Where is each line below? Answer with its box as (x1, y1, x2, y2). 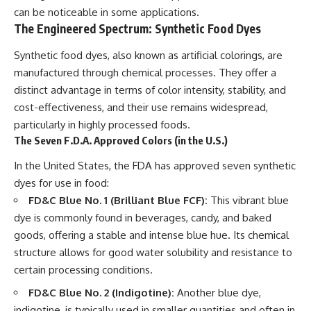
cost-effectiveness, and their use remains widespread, (14, 100, 268, 114)
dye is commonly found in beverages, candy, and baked (14, 211, 271, 225)
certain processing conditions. (14, 263, 153, 277)
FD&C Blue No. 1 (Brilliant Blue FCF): (28, 194, 208, 208)
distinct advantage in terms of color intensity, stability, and (14, 83, 286, 96)
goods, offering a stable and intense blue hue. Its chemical (14, 228, 289, 242)
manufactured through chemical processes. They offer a (14, 65, 276, 79)
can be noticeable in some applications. (14, 6, 199, 19)
